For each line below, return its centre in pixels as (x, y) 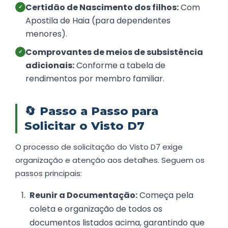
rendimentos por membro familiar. (95, 79)
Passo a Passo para (99, 111)
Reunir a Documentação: (83, 195)
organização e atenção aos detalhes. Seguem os (110, 160)
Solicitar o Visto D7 (84, 126)
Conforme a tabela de (120, 66)
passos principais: (49, 174)
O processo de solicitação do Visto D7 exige (99, 147)
